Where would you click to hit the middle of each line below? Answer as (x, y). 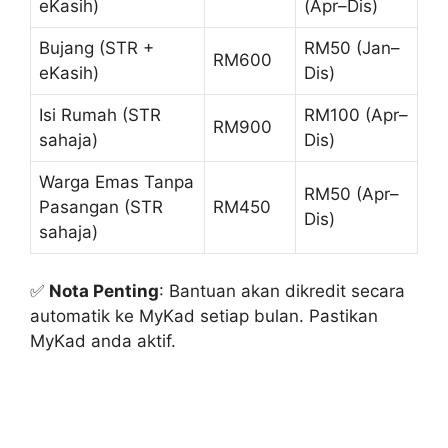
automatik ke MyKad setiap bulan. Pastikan (204, 316)
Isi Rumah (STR (100, 114)
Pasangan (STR (101, 206)
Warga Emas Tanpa (116, 181)
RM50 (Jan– (352, 47)
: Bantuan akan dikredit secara (282, 291)
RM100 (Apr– (356, 114)
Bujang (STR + (96, 47)
